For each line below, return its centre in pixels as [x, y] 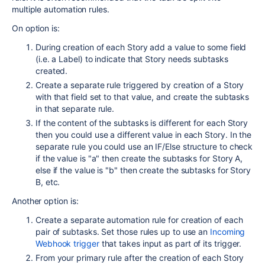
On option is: [36, 28]
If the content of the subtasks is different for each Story [142, 123]
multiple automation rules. [61, 9]
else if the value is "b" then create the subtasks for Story [143, 170]
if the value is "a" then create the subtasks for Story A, [139, 158]
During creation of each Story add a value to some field [141, 47]
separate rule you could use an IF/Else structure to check [144, 146]
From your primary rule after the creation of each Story [140, 258]
